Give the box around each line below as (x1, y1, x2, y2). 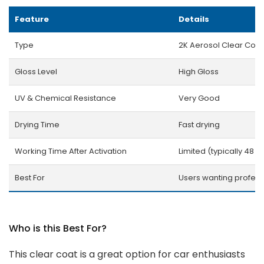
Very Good (179, 92, 220, 104)
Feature (15, 13, 49, 25)
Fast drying (179, 118, 220, 130)
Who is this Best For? (9, 221, 107, 235)
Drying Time (15, 118, 60, 130)
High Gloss (179, 65, 219, 77)
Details (179, 13, 209, 25)
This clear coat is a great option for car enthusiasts (9, 247, 245, 261)
